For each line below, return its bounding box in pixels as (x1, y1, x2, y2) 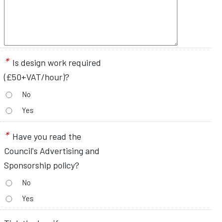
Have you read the (10, 131, 81, 142)
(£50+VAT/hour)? (4, 71, 69, 83)
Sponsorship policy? (4, 160, 79, 171)
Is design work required (10, 57, 101, 68)
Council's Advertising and (4, 145, 100, 157)
